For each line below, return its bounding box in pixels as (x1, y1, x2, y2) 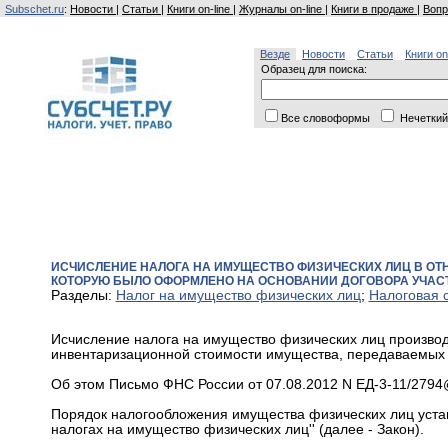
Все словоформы (281, 112, 373, 124)
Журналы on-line (239, 3, 325, 15)
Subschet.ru (5, 3, 64, 15)
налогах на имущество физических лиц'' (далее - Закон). (50, 421, 424, 437)
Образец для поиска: (261, 63, 367, 75)
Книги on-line (167, 3, 233, 15)
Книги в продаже (331, 3, 417, 15)
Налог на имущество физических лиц (115, 288, 361, 304)
